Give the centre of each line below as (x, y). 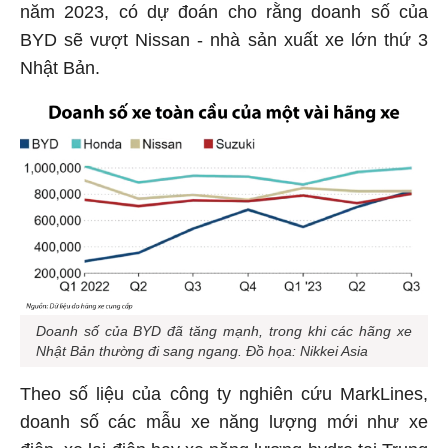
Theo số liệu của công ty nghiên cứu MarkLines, (224, 391)
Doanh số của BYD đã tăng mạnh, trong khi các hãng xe (224, 328)
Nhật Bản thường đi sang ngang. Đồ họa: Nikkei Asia (202, 348)
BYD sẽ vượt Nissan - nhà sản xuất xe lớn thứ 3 (224, 37)
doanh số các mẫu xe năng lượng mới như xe (224, 419)
